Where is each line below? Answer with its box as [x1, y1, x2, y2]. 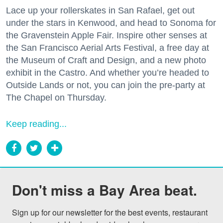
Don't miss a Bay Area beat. [12, 180, 197, 201]
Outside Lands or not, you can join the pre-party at [6, 80, 205, 91]
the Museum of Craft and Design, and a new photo [6, 55, 206, 66]
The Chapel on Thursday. [6, 93, 107, 103]
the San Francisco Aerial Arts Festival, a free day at [6, 43, 209, 53]
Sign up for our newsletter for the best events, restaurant [12, 207, 208, 219]
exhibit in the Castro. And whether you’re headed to [6, 68, 209, 78]
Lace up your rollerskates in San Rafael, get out [6, 5, 195, 16]
